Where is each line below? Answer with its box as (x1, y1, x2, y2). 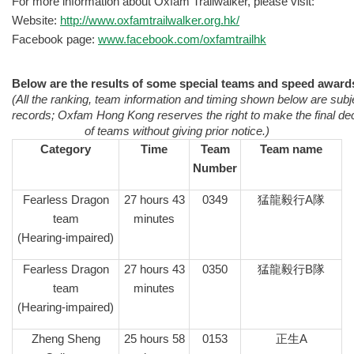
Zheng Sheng (31, 333, 100, 346)
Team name (260, 143, 322, 156)
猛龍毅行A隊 (258, 194, 325, 207)
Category (40, 143, 91, 156)
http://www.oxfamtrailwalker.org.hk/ (60, 13, 239, 27)
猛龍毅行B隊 (258, 263, 325, 277)
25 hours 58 (123, 333, 185, 346)
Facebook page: (12, 32, 98, 46)
